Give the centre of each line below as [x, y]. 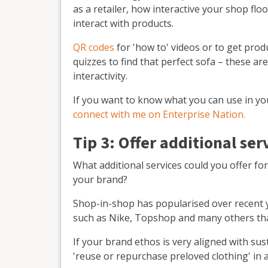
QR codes [94, 47]
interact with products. [123, 23]
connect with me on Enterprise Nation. [159, 114]
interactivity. [100, 76]
